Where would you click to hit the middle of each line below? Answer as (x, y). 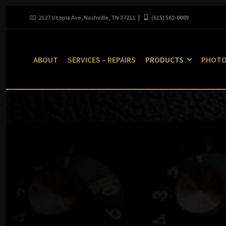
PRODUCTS (164, 60)
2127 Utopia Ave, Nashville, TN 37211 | (89, 17)
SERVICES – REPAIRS (102, 60)
